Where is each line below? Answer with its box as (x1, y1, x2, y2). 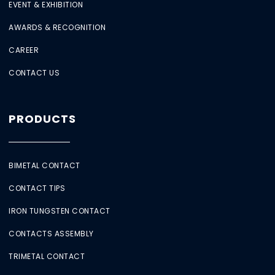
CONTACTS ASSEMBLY (9, 228, 94, 239)
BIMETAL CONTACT (9, 160, 80, 171)
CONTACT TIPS (9, 183, 66, 194)
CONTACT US (9, 68, 60, 79)
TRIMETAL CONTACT (9, 251, 85, 262)
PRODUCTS (9, 111, 76, 127)
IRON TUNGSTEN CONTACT (9, 206, 110, 217)
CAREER (9, 45, 39, 56)
